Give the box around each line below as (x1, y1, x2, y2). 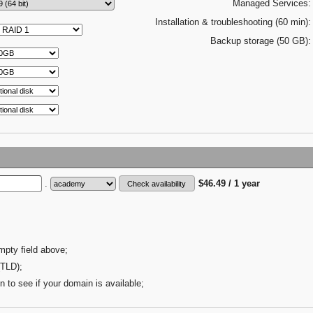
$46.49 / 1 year (198, 178, 260, 189)
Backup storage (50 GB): (210, 36, 312, 46)
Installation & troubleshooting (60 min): (155, 17, 312, 27)
